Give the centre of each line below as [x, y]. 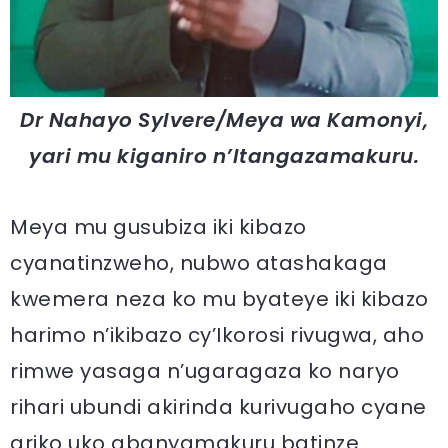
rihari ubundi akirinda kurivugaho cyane [218, 407]
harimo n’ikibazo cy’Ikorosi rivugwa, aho [217, 335]
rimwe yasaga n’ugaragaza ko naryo [205, 371]
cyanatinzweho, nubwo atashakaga [199, 263]
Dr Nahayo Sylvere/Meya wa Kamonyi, [224, 120]
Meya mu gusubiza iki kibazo [158, 227]
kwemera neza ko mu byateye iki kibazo [219, 299]
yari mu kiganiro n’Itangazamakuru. [224, 156]
